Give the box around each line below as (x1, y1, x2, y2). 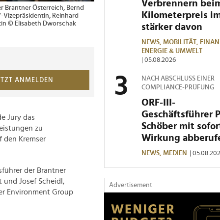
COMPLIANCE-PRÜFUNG (141, 83, 215, 91)
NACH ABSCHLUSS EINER (141, 75, 215, 82)
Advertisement (109, 181, 152, 189)
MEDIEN (163, 149, 187, 157)
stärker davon (141, 22, 202, 32)
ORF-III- (141, 97, 175, 108)
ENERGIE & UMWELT (141, 47, 202, 55)
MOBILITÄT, (163, 38, 200, 46)
